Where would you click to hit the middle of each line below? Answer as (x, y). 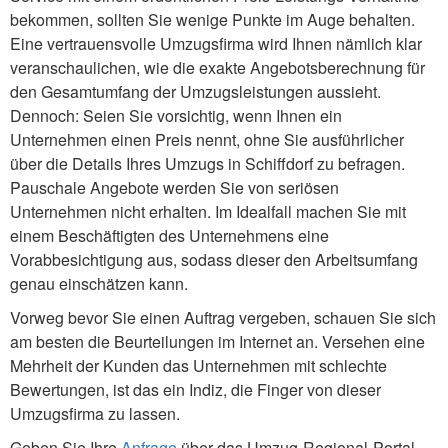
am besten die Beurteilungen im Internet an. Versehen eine (217, 341)
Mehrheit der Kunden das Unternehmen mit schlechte (198, 365)
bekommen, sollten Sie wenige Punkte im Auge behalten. (212, 19)
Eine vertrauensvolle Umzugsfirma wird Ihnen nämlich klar (216, 43)
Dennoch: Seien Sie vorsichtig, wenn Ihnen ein (176, 115)
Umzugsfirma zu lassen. (95, 413)
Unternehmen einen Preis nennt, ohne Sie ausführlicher (207, 139)
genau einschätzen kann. (99, 283)
